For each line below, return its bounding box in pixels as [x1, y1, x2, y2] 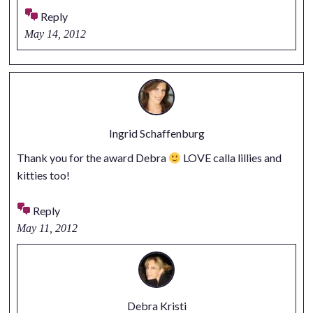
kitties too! [16, 168, 70, 182]
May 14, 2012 [24, 28, 86, 41]
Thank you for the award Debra [16, 151, 168, 165]
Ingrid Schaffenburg [108, 126, 205, 140]
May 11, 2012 [16, 222, 78, 235]
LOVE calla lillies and [181, 151, 282, 165]
